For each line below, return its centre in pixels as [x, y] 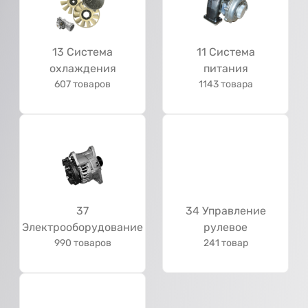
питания [225, 68]
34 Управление [225, 211]
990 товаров [82, 243]
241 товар [225, 243]
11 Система [225, 52]
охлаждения [82, 68]
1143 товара [225, 84]
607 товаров [82, 84]
